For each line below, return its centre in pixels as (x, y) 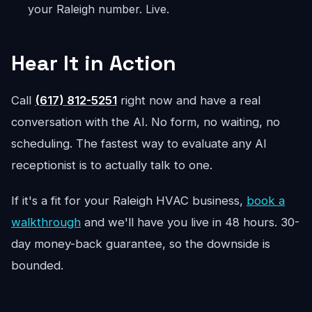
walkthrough (46, 222)
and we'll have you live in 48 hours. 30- (190, 222)
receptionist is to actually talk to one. (112, 165)
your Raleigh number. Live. (99, 9)
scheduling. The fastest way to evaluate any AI (139, 143)
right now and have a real (189, 100)
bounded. (37, 265)
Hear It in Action (94, 63)
